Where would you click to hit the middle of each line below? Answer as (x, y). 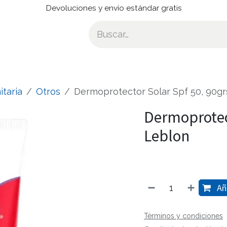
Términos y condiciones (183, 216)
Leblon (167, 136)
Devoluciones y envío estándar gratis (113, 8)
